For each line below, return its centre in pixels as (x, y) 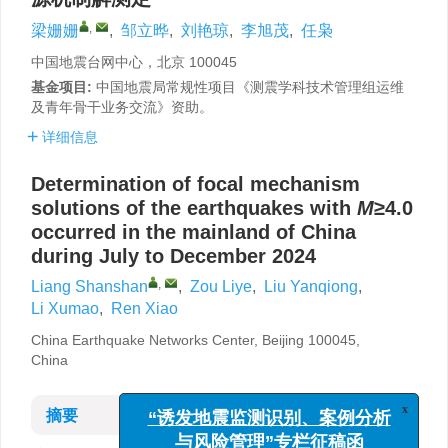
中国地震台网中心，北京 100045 (134, 62)
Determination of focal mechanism (195, 184)
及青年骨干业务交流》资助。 (122, 107)
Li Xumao (65, 308)
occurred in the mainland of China (193, 232)
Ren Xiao (144, 308)
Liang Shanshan (89, 286)
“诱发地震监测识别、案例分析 (276, 427)
